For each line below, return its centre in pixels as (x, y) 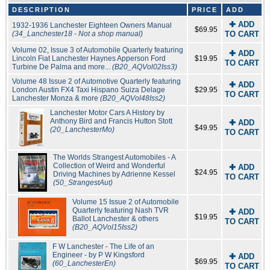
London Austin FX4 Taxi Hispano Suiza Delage (88, 89)
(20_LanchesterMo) (82, 129)
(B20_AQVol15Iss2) (105, 227)
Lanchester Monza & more (56, 98)
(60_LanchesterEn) (84, 263)
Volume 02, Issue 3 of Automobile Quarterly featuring (97, 50)
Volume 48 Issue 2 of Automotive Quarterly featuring (96, 81)
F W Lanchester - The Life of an (103, 246)
